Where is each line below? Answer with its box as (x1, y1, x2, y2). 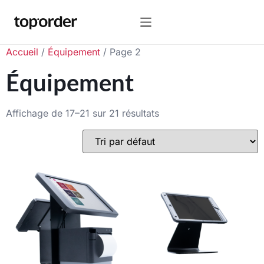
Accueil (6, 46, 38, 58)
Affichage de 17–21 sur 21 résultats (6, 107, 159, 119)
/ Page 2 (100, 46, 141, 58)
